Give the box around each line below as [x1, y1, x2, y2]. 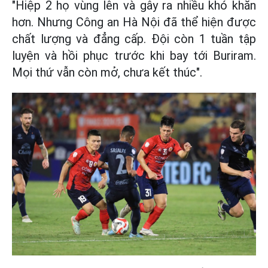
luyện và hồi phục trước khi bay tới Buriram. [12, 48, 256, 63]
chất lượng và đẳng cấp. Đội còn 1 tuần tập [12, 32, 256, 46]
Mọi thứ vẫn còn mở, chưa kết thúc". [12, 65, 202, 80]
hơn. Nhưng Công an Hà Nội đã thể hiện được [12, 15, 256, 29]
